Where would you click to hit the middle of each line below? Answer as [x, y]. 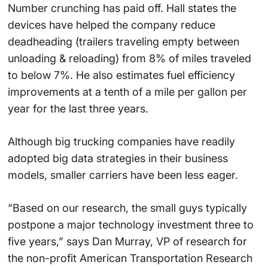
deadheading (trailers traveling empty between [123, 41]
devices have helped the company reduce [111, 25]
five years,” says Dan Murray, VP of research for [127, 241]
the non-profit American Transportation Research [130, 258]
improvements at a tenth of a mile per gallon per [127, 92]
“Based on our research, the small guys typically [127, 208]
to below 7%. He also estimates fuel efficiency [121, 75]
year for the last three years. [78, 108]
